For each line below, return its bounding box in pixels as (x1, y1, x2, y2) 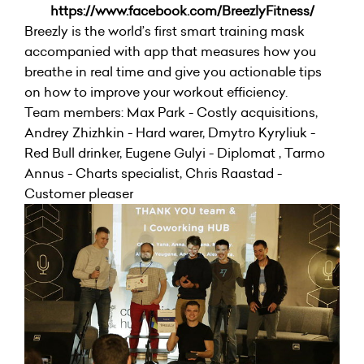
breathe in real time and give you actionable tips (24, 62, 322, 80)
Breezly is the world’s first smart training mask (24, 21, 305, 40)
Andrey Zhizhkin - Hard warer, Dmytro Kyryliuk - (24, 123, 315, 141)
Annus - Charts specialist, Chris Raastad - (24, 163, 282, 182)
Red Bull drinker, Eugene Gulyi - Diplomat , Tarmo (24, 143, 325, 162)
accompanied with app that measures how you (24, 41, 316, 60)
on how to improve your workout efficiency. (24, 82, 291, 101)
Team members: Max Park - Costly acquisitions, (24, 102, 318, 121)
